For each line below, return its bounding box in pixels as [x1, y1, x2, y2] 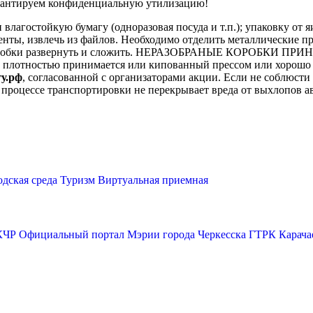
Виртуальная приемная [98, 174, 208, 187]
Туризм [60, 174, 95, 187]
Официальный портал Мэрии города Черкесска [19, 228, 246, 240]
